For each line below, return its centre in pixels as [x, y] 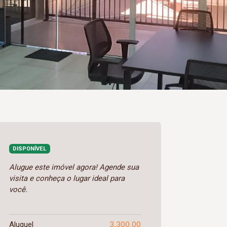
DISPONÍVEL [30, 149]
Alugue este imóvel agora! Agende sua [74, 167]
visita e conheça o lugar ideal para [67, 178]
